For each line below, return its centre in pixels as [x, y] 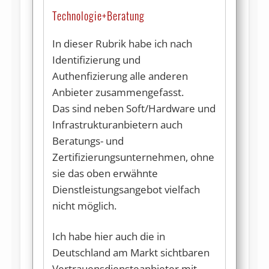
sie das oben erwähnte [105, 173]
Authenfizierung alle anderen [120, 76]
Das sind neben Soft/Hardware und [134, 108]
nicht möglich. [84, 205]
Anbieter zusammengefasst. [118, 92]
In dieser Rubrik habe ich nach [122, 43]
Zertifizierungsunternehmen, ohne [133, 157]
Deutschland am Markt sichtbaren [131, 252]
